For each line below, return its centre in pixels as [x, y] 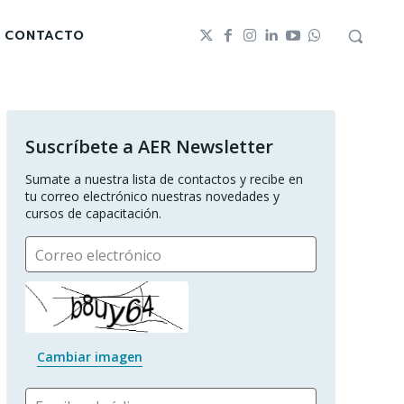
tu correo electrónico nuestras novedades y [152, 196]
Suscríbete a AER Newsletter [149, 146]
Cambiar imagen [89, 357]
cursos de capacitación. [93, 213]
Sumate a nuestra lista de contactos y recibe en [164, 179]
